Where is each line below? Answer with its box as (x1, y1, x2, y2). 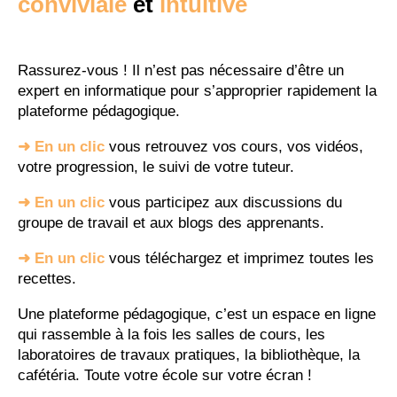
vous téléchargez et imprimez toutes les (105, 250, 374, 268)
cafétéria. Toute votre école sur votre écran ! (18, 367, 312, 385)
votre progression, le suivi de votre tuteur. (18, 159, 294, 176)
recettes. (18, 270, 76, 288)
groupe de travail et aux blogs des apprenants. (18, 214, 324, 232)
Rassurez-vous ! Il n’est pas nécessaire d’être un (18, 62, 344, 80)
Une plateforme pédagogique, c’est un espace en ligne (18, 306, 376, 323)
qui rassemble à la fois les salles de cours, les (18, 326, 325, 344)
